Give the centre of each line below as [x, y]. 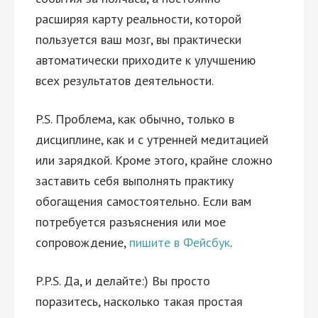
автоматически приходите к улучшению [146, 60]
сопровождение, [82, 242]
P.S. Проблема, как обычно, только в [135, 119]
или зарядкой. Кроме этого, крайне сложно [154, 160]
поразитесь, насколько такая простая [139, 301]
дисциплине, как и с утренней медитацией [152, 139]
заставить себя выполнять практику [135, 181]
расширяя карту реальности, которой [138, 19]
